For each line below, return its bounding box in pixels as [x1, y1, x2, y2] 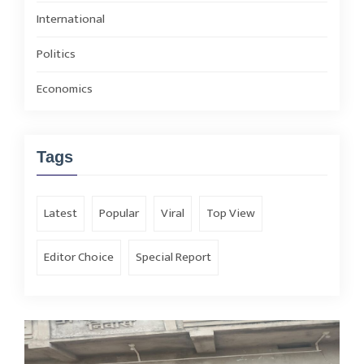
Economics [37, 78, 93, 99]
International [37, 8, 105, 29]
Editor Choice [44, 246, 114, 267]
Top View [206, 202, 255, 223]
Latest [44, 202, 77, 223]
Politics [37, 43, 76, 64]
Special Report [136, 246, 211, 267]
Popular [99, 202, 139, 223]
